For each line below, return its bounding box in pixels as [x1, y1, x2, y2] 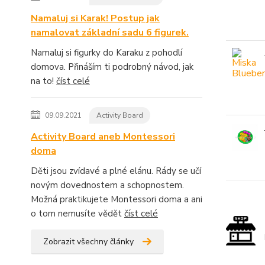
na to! [31, 75, 56, 87]
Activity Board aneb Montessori [31, 130, 175, 143]
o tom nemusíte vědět [31, 208, 124, 219]
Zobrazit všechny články [43, 236, 134, 247]
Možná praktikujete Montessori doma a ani [31, 193, 202, 205]
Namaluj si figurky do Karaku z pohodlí [31, 47, 182, 59]
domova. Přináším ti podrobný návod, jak [31, 61, 193, 73]
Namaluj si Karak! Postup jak [31, 12, 160, 25]
